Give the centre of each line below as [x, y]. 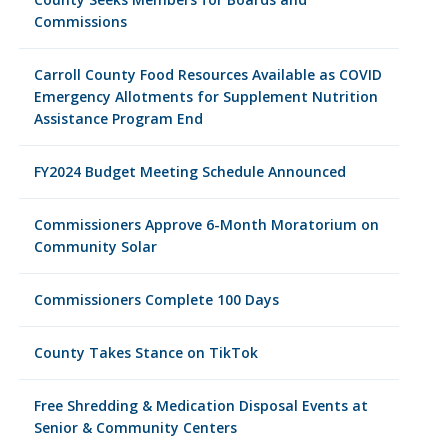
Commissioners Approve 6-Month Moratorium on [206, 224]
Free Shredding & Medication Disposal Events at [200, 405]
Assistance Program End [118, 118]
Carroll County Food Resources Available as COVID [207, 74]
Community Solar [95, 246]
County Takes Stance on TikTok [145, 352]
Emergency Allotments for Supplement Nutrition [205, 96]
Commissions [80, 21]
